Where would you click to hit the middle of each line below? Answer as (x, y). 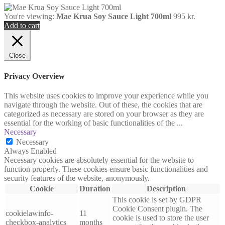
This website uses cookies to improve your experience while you (106, 95)
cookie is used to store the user (161, 217)
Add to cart (22, 26)
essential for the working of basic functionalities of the (90, 123)
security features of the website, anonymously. (77, 178)
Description (166, 188)
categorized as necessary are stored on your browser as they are (104, 114)
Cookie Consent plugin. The (157, 208)
